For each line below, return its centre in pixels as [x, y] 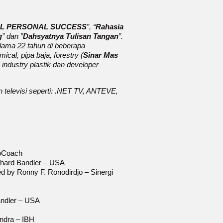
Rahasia [110, 26]
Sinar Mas [101, 55]
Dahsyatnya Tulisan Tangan [71, 36]
